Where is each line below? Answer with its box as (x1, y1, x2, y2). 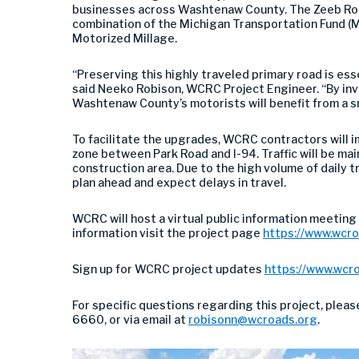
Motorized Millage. (72, 31, 177, 45)
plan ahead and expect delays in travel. (72, 175, 286, 189)
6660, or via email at (72, 313, 188, 326)
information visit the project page (72, 226, 263, 240)
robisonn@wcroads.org (188, 313, 317, 326)
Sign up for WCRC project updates (72, 262, 264, 276)
